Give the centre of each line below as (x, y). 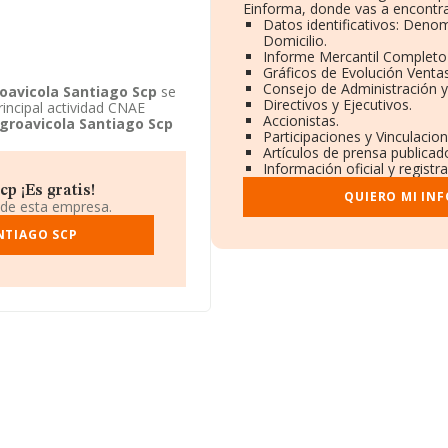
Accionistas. (300, 120)
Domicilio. (294, 40)
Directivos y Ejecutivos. (337, 104)
